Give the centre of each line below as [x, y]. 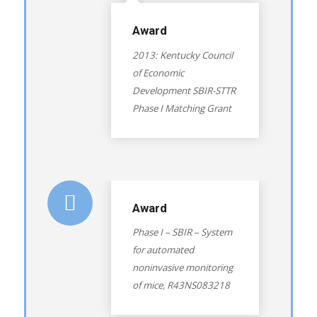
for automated [163, 250]
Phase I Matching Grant [181, 108]
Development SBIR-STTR [184, 90]
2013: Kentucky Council [182, 55]
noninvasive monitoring [182, 268]
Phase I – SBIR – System [182, 232]
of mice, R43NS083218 [181, 286]
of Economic [158, 73]
